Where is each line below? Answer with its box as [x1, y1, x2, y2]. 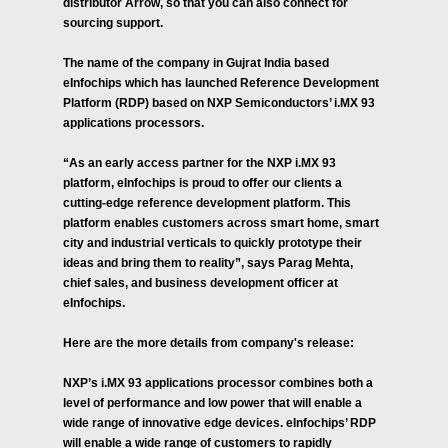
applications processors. [63, 116, 204, 130]
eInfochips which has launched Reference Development [63, 76, 379, 90]
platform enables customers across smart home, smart [63, 216, 379, 230]
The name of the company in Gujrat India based [63, 56, 329, 70]
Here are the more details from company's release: [63, 336, 354, 350]
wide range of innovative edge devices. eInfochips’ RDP [63, 416, 376, 430]
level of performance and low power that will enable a [63, 396, 362, 410]
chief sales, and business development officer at [63, 276, 338, 290]
